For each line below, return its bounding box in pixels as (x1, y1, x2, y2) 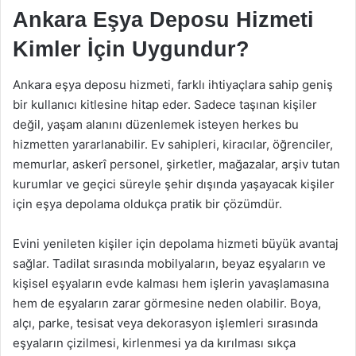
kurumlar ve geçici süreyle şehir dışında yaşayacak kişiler (13, 176, 335, 192)
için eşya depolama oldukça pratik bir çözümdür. (13, 196, 282, 211)
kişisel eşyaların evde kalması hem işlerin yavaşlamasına (13, 276, 329, 291)
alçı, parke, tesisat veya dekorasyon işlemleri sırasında (13, 315, 318, 331)
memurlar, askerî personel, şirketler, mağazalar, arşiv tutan (13, 157, 340, 172)
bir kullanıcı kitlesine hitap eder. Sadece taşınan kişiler (13, 97, 317, 112)
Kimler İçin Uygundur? (13, 37, 250, 61)
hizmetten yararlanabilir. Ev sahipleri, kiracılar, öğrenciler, (13, 137, 333, 152)
